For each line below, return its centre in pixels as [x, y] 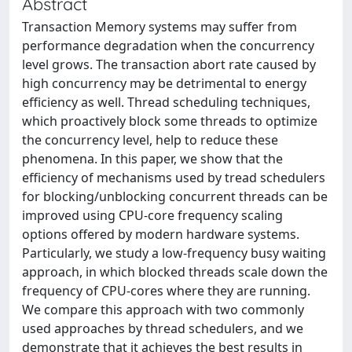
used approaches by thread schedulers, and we [163, 328]
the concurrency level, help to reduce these [150, 140]
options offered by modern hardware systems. [161, 234]
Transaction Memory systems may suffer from [159, 27]
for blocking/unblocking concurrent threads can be [175, 196]
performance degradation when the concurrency [168, 46]
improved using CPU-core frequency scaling [152, 215]
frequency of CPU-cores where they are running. [166, 291]
